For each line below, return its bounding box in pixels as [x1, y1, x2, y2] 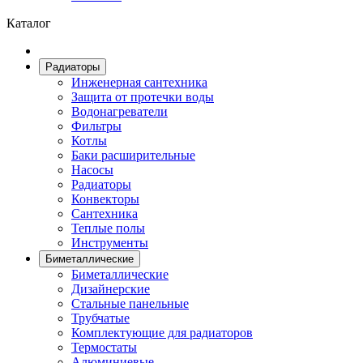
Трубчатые [71, 311, 130, 325]
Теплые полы [71, 221, 145, 235]
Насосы [71, 163, 113, 177]
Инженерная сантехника [71, 75, 207, 89]
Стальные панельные [71, 297, 189, 310]
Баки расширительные [71, 148, 195, 162]
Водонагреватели [71, 105, 168, 118]
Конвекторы [71, 192, 139, 206]
